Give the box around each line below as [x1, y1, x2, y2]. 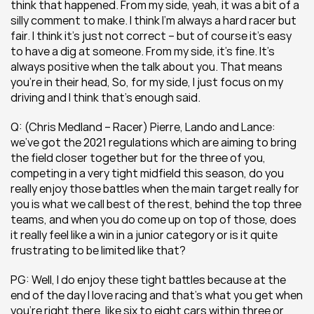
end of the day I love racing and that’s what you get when [11, 287, 303, 303]
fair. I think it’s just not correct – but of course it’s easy [11, 28, 292, 43]
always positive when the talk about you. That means [11, 59, 282, 74]
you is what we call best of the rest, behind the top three [11, 196, 301, 212]
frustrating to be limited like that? [11, 243, 186, 258]
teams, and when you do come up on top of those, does [11, 212, 296, 227]
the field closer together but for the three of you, [11, 150, 266, 165]
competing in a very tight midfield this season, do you [11, 165, 284, 181]
